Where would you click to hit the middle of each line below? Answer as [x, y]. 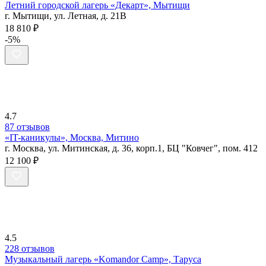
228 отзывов [30, 248]
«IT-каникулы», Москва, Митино [72, 137]
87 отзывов [27, 126]
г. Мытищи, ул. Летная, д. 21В [66, 15]
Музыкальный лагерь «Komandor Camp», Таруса [103, 259]
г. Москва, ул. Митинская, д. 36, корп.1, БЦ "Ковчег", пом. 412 [131, 148]
